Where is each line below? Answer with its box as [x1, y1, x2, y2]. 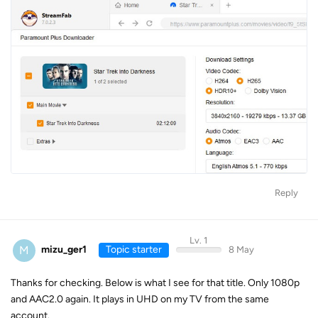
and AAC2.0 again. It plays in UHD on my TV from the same [11, 292, 269, 305]
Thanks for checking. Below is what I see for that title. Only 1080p [11, 276, 300, 289]
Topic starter [105, 243, 162, 256]
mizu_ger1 [41, 243, 87, 256]
